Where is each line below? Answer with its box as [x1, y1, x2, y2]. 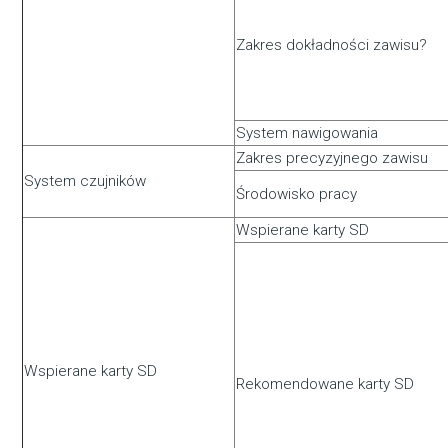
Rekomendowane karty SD [236, 375, 415, 394]
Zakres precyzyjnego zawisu [236, 149, 429, 168]
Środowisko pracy [236, 185, 358, 204]
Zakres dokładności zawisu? [236, 36, 428, 55]
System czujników [24, 172, 147, 191]
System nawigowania [236, 124, 379, 143]
